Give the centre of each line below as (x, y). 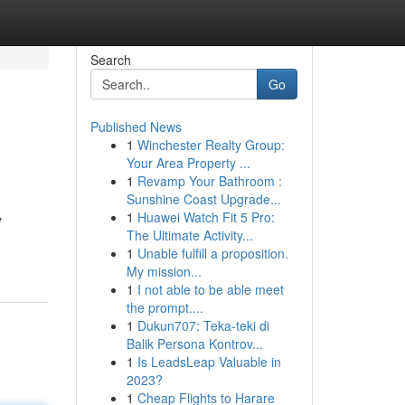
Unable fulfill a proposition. (212, 253)
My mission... (164, 271)
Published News (136, 127)
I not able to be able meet (210, 289)
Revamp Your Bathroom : (209, 181)
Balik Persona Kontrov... (194, 344)
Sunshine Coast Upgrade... (203, 199)
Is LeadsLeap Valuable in (209, 362)
